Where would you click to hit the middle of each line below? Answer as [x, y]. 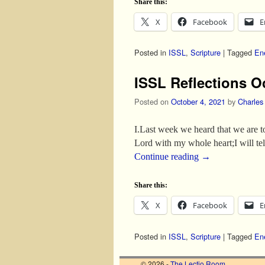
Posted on [153, 102]
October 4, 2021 [198, 102]
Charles [251, 102]
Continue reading [168, 157]
